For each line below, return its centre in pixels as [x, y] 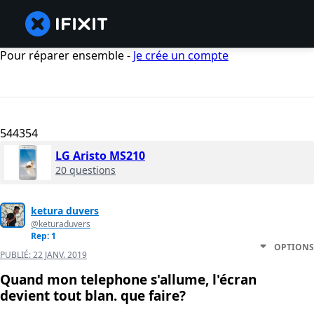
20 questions [86, 170]
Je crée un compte [181, 55]
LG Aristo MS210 [100, 156]
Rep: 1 [43, 236]
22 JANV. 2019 [60, 255]
